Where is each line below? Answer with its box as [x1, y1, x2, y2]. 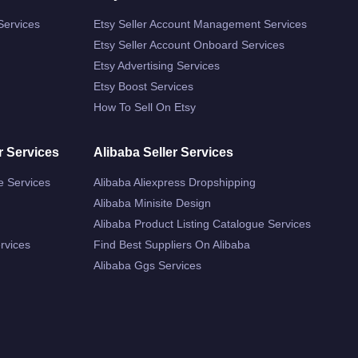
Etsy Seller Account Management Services [93, 17, 307, 30]
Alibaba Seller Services [93, 145, 233, 159]
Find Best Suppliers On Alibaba [93, 237, 250, 251]
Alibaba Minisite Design [93, 196, 211, 209]
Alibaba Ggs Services [93, 258, 201, 272]
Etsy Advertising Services [93, 58, 220, 72]
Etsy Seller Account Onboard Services [93, 38, 284, 51]
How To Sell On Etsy [93, 100, 196, 113]
